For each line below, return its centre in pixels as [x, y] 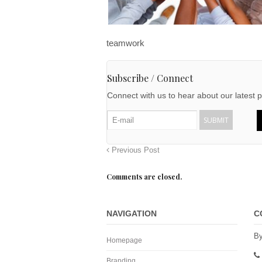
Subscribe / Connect [150, 78]
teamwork [125, 43]
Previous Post [135, 150]
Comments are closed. [144, 177]
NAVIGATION [132, 214]
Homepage [124, 241]
